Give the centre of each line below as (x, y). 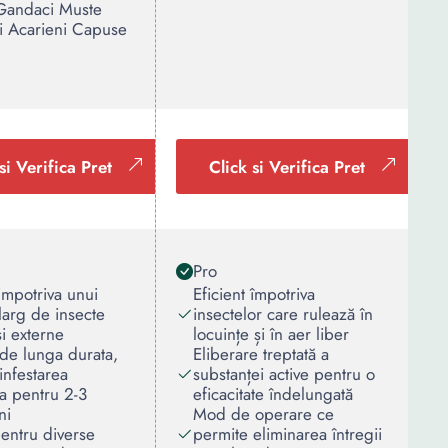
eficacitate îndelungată (273, 394)
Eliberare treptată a (261, 354)
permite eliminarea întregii (287, 434)
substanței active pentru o (284, 374)
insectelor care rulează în (283, 314)
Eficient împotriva (254, 294)
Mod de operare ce (263, 414)
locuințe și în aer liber (271, 334)
